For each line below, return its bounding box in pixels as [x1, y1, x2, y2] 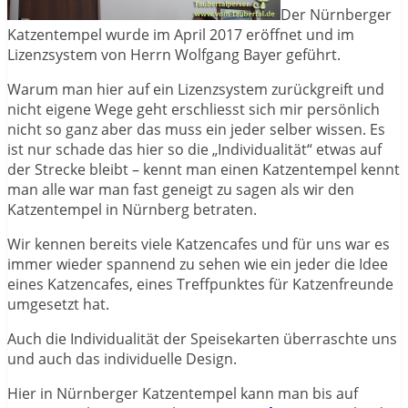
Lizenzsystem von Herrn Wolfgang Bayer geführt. [7, 44, 341, 65]
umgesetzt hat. [7, 293, 109, 314]
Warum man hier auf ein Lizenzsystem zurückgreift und [7, 78, 384, 99]
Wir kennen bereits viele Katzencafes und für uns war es [7, 233, 390, 254]
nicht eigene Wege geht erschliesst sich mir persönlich [7, 98, 380, 119]
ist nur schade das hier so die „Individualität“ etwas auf [7, 138, 382, 159]
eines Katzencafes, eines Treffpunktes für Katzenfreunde [7, 273, 393, 294]
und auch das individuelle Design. [7, 348, 237, 369]
